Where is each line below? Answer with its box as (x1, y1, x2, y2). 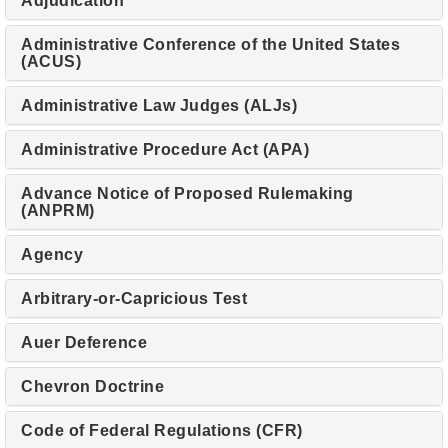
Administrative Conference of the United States (21, 36, 400, 53)
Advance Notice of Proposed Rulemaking (21, 185, 354, 202)
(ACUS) (21, 53, 81, 70)
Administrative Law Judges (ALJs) (21, 97, 297, 114)
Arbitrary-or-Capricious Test (21, 290, 247, 307)
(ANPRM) (21, 202, 95, 219)
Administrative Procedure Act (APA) (21, 141, 309, 158)
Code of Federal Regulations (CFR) (21, 422, 303, 439)
